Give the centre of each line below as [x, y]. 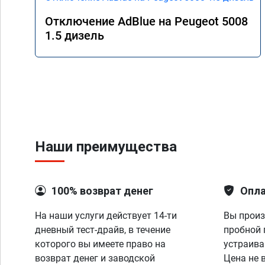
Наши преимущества [106, 147]
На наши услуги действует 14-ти [106, 216]
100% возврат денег [102, 191]
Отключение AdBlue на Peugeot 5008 [146, 21]
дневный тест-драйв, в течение [103, 230]
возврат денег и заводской [95, 258]
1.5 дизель [75, 35]
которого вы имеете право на [100, 244]
